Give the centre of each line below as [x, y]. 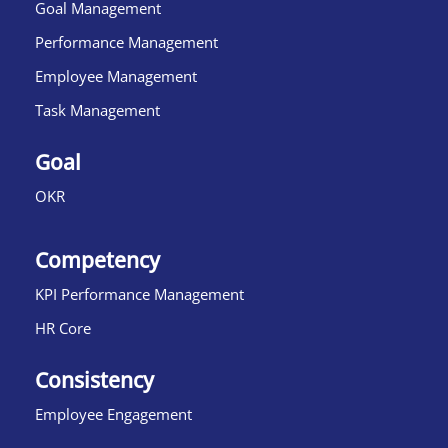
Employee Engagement [113, 414]
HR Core [63, 328]
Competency [97, 260]
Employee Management [116, 76]
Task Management [97, 110]
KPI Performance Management [139, 294]
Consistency [94, 380]
